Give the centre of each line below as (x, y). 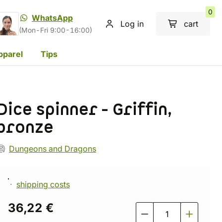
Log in (132, 24)
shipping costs (43, 184)
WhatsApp (52, 18)
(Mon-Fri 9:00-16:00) (55, 30)
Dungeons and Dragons (53, 149)
